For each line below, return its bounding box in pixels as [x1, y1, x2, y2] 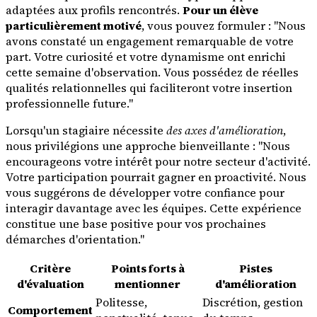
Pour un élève [183, 2, 258, 18]
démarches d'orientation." [6, 231, 144, 248]
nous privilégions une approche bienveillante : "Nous [6, 138, 290, 154]
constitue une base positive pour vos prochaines [6, 216, 266, 232]
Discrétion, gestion [202, 294, 303, 311]
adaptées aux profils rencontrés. [6, 2, 183, 18]
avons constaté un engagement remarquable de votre [6, 33, 294, 50]
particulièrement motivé [6, 18, 142, 34]
